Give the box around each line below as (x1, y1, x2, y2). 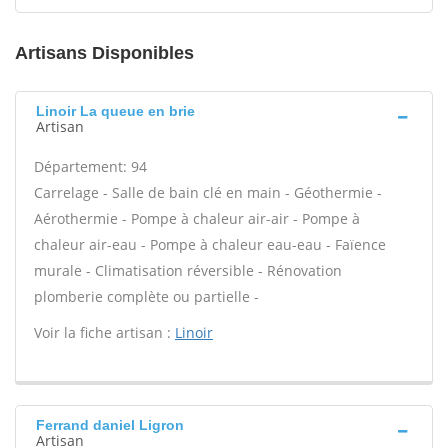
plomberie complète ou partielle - (34, 287, 259, 306)
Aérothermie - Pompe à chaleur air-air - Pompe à (34, 209, 360, 228)
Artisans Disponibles (15, 43, 194, 63)
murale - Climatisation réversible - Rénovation (34, 261, 342, 280)
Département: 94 (34, 157, 147, 176)
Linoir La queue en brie (36, 103, 195, 119)
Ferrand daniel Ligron (36, 417, 184, 433)
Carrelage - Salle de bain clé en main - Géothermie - (34, 183, 382, 202)
